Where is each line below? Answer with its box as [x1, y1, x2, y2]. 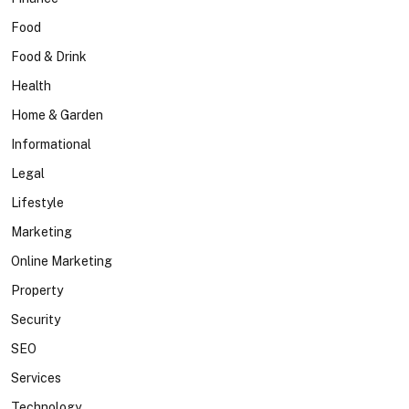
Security [11, 312, 60, 327]
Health [11, 79, 51, 93]
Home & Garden [11, 108, 103, 122]
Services [11, 371, 61, 385]
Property [11, 283, 63, 298]
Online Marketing [11, 254, 112, 268]
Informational [11, 137, 91, 152]
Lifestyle [11, 195, 64, 210]
